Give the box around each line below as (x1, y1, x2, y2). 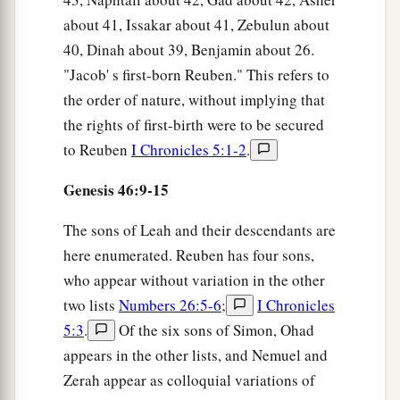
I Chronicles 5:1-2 (131, 138, 246, 160)
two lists (63, 294, 119, 315)
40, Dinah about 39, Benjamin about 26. (63, 38, 314, 60)
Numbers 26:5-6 (119, 294, 221, 315)
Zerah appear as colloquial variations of (63, 369, 315, 390)
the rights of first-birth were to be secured (63, 113, 324, 135)
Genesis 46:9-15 (63, 178, 169, 201)
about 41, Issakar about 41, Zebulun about (63, 13, 329, 35)
